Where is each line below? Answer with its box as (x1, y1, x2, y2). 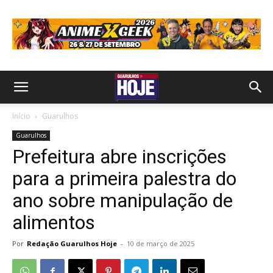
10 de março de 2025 (127, 239, 194, 248)
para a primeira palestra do (12, 167, 236, 190)
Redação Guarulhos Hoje (27, 239, 117, 248)
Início (12, 111, 30, 121)
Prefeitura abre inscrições (12, 145, 227, 168)
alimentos (12, 211, 95, 234)
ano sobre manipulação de (12, 189, 233, 212)
